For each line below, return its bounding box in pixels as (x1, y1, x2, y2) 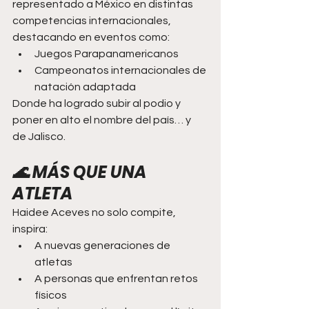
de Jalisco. (12, 130, 66, 142)
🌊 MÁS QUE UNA (12, 160, 150, 183)
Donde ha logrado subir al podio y (12, 97, 183, 109)
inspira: (12, 223, 48, 235)
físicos (34, 289, 67, 301)
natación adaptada (34, 81, 136, 92)
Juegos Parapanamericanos (34, 48, 179, 59)
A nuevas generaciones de (34, 239, 172, 251)
